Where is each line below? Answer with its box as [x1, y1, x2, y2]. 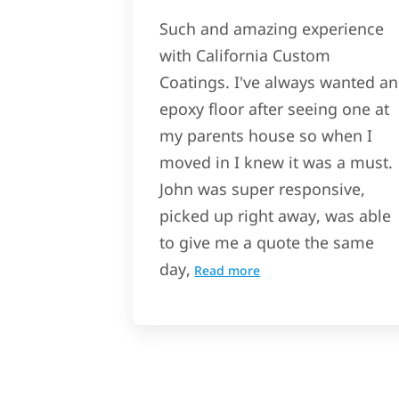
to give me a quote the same [159, 232, 375, 254]
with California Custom [159, 45, 331, 67]
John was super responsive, [159, 178, 366, 200]
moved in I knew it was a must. [159, 151, 394, 174]
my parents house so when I [159, 125, 373, 147]
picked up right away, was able [159, 205, 392, 227]
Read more [194, 262, 261, 280]
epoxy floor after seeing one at [159, 98, 390, 120]
